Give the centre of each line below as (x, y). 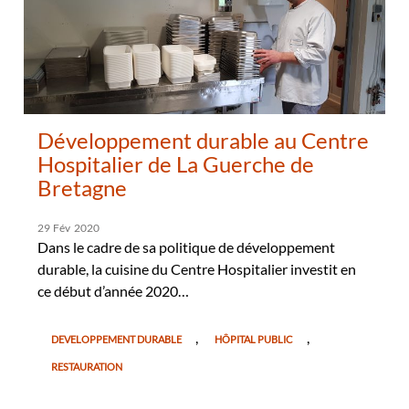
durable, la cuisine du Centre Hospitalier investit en (196, 268)
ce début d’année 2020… (113, 290)
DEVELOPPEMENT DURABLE (116, 339)
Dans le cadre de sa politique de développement (186, 246)
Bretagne (82, 187)
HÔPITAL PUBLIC (253, 339)
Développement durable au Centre (203, 140)
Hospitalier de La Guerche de (175, 163)
